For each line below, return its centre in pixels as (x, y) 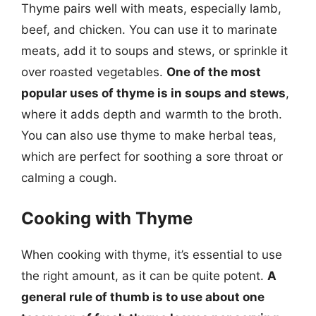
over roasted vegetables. (94, 72)
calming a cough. (69, 178)
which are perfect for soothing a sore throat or (152, 157)
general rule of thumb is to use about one (143, 297)
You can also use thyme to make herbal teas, (149, 135)
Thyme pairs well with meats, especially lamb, (151, 8)
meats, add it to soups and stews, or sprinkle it (154, 51)
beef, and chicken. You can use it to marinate (149, 30)
